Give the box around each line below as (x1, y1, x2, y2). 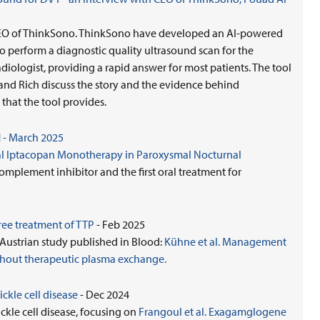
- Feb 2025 (94, 217, 145, 231)
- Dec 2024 (78, 287, 129, 301)
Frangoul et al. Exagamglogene (139, 304, 286, 319)
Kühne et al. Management (164, 234, 286, 249)
